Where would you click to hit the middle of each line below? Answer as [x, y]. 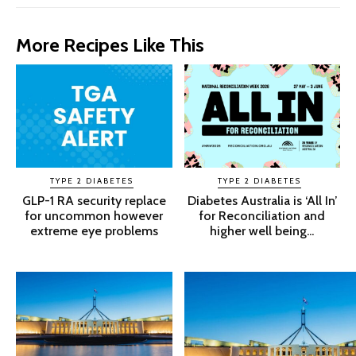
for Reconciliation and [262, 216]
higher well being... [262, 231]
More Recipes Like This [110, 45]
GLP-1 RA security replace [94, 201]
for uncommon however [94, 216]
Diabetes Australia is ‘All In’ [262, 201]
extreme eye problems [94, 231]
